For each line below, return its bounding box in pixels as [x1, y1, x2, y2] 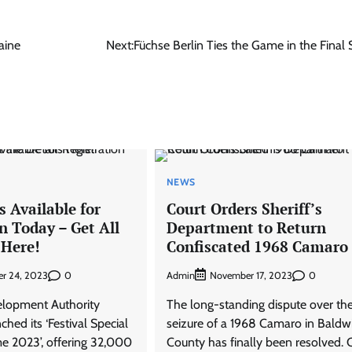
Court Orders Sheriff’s [166, 198, 322, 218]
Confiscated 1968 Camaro [166, 236, 348, 256]
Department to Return [166, 217, 326, 237]
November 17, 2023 [209, 269, 292, 282]
